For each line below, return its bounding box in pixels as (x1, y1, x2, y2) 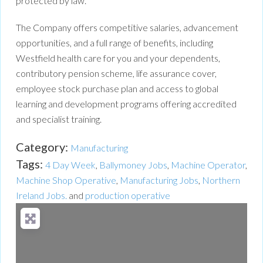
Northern (202, 174, 240, 186)
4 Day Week (45, 159, 96, 171)
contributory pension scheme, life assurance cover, (16, 68, 217, 79)
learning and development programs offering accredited (16, 98, 237, 110)
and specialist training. (16, 113, 102, 125)
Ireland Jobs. (16, 190, 67, 201)
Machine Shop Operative (16, 174, 116, 186)
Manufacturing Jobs (120, 174, 198, 186)
